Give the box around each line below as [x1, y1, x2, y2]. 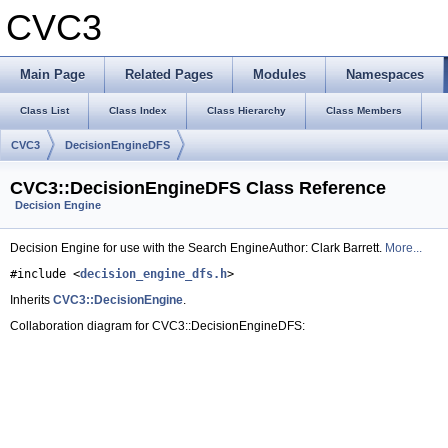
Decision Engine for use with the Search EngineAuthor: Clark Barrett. [10, 241, 385, 256]
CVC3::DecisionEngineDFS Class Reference [10, 178, 386, 199]
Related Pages [125, 67, 213, 82]
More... [385, 241, 422, 256]
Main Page [20, 67, 85, 82]
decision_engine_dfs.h [80, 267, 227, 282]
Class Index [109, 105, 167, 116]
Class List [20, 105, 69, 116]
